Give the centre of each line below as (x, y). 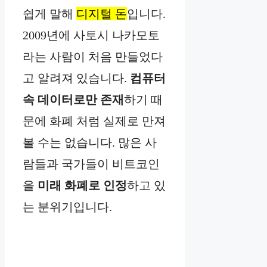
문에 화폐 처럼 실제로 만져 (94, 121)
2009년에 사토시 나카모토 (91, 35)
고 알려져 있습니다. (76, 78)
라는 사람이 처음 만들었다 (93, 56)
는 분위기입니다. (67, 207)
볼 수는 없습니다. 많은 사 (90, 142)
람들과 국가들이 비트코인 (91, 164)
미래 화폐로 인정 (82, 185)
